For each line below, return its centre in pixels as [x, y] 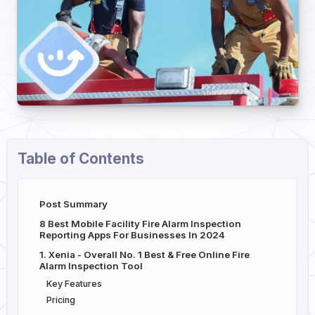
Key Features [74, 284]
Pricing [60, 300]
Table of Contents [81, 159]
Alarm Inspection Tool [92, 266]
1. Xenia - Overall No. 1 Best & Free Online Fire [144, 255]
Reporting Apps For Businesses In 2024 [133, 235]
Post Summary [73, 204]
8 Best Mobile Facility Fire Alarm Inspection [140, 224]
